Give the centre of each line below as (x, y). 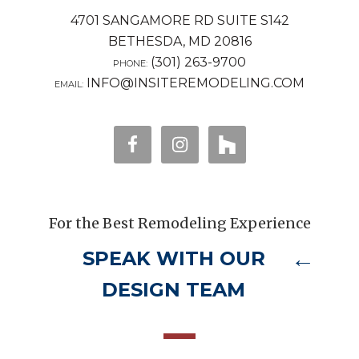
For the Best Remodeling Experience (179, 223)
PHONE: (130, 63)
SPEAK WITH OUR (173, 258)
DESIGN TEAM (173, 289)
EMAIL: (69, 84)
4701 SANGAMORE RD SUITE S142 (179, 20)
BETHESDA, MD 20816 (179, 41)
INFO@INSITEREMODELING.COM (196, 83)
